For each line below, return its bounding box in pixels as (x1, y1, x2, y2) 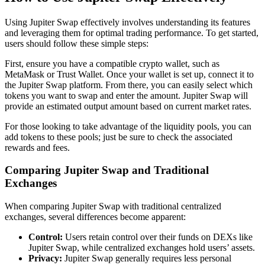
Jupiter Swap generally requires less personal (62, 253, 231, 264)
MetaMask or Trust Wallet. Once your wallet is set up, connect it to (5, 69, 254, 79)
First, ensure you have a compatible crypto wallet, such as (5, 58, 219, 69)
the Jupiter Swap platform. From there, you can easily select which (5, 79, 253, 90)
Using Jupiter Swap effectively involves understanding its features (5, 17, 250, 27)
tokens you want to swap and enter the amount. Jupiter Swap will (5, 90, 248, 101)
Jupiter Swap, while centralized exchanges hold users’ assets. (28, 243, 255, 253)
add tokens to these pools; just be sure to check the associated (5, 131, 232, 142)
